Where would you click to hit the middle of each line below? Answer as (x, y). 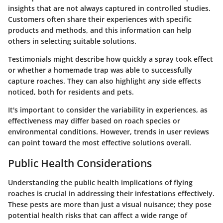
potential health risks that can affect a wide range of (98, 215)
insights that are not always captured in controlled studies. (109, 8)
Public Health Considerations (80, 164)
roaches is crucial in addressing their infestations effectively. (111, 193)
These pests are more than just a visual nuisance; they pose (110, 204)
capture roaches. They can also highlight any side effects (105, 81)
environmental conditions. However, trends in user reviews (109, 132)
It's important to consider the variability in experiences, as (108, 110)
